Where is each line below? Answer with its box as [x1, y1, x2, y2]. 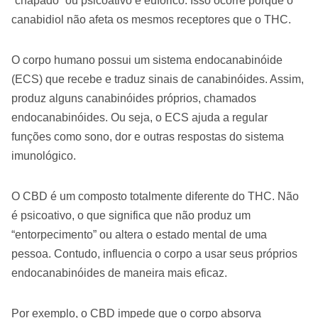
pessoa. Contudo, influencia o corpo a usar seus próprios [11, 247, 297, 260]
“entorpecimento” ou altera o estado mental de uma [11, 228, 267, 241]
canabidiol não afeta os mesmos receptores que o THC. [11, 13, 291, 26]
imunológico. [11, 149, 76, 162]
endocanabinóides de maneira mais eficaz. [11, 266, 227, 279]
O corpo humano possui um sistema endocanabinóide [11, 53, 283, 66]
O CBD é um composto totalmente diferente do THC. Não [11, 190, 299, 202]
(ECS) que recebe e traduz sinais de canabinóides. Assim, [11, 72, 304, 85]
